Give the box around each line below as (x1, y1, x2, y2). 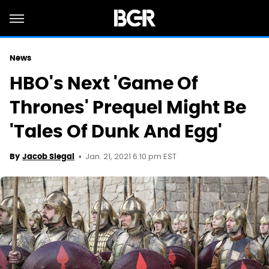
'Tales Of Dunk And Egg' (10, 119, 222, 143)
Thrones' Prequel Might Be (10, 95, 246, 119)
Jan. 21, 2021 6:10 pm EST (85, 151, 177, 163)
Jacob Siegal (22, 151, 74, 162)
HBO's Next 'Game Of (10, 71, 198, 95)
